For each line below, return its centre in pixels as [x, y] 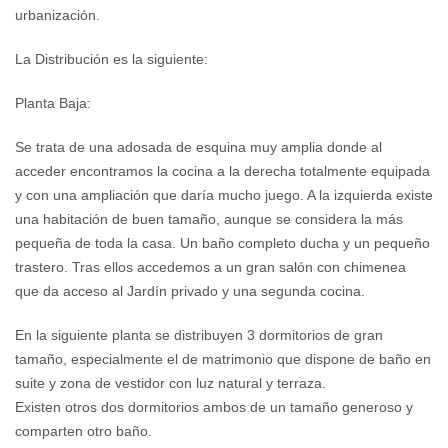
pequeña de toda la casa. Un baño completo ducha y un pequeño [222, 243]
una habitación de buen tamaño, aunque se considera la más [209, 219]
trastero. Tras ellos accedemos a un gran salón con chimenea [210, 267]
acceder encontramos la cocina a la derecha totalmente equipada [222, 171]
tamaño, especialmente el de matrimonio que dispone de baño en [223, 359]
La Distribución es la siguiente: [111, 59]
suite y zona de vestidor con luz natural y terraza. [170, 383]
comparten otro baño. [83, 431]
